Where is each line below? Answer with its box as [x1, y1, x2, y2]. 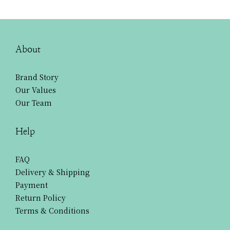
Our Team [15, 97, 52, 108]
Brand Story [15, 71, 59, 82]
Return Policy [15, 192, 66, 203]
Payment [15, 179, 48, 190]
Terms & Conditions [15, 205, 89, 216]
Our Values [15, 84, 56, 95]
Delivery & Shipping [15, 166, 90, 177]
